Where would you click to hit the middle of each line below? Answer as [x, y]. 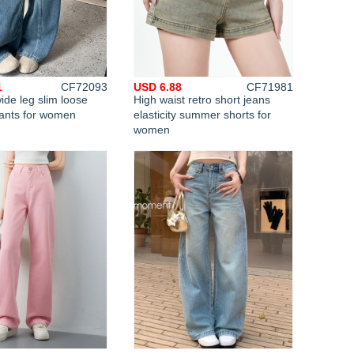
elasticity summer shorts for [202, 115]
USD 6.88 [158, 87]
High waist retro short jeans [202, 100]
